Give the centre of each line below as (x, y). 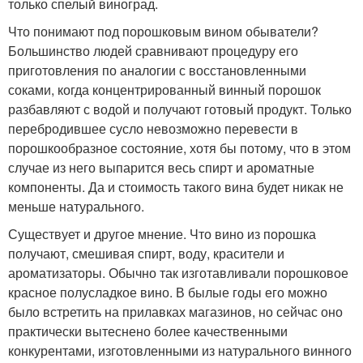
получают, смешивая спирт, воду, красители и (146, 253)
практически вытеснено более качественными (148, 331)
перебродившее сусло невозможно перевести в (153, 128)
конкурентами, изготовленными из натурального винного (180, 350)
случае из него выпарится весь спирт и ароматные (161, 167)
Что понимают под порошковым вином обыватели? (163, 31)
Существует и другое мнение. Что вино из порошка (162, 234)
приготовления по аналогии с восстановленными (157, 70)
